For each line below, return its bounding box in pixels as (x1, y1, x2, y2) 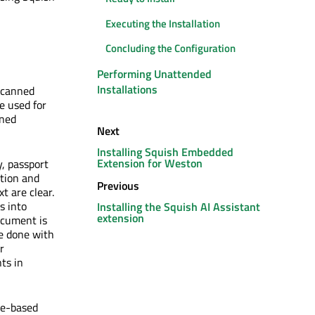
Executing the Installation (105, 15, 220, 32)
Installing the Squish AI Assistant (97, 198, 260, 216)
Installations (97, 80, 157, 98)
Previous (97, 176, 139, 194)
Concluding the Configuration (105, 40, 236, 57)
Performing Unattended (97, 65, 212, 82)
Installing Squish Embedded (97, 143, 233, 160)
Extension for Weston (97, 154, 202, 172)
